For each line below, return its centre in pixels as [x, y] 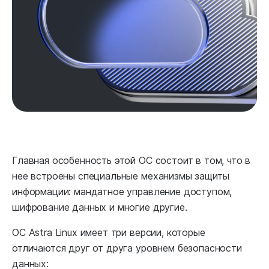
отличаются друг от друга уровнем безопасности [127, 248]
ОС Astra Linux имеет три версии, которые [109, 233]
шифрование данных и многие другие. [100, 207]
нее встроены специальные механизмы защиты [121, 176]
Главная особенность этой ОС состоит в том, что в [131, 161]
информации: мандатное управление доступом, [122, 192]
